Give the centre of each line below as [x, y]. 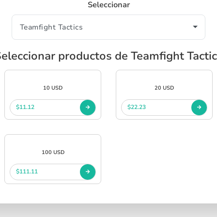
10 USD [53, 88]
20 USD [164, 88]
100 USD [53, 152]
